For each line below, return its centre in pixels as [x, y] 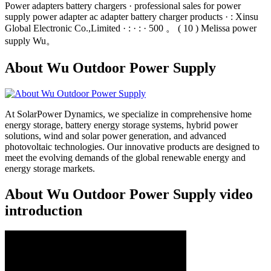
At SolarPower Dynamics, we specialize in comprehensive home [128, 114]
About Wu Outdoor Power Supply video [129, 194]
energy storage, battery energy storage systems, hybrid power [121, 125]
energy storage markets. [50, 168]
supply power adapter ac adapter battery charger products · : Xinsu [132, 16]
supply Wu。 [30, 41]
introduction [44, 210]
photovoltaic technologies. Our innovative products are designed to [132, 146]
